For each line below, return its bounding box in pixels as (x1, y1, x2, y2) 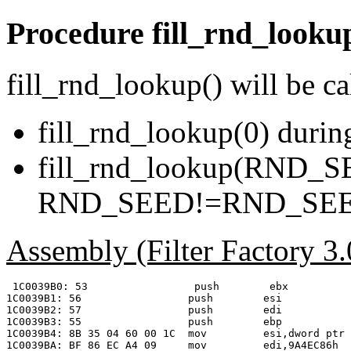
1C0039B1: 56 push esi (6, 291, 282, 304)
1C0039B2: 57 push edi (6, 303, 282, 316)
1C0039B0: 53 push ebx (6, 280, 288, 292)
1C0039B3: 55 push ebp (6, 315, 282, 327)
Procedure (6, 15, 152, 51)
